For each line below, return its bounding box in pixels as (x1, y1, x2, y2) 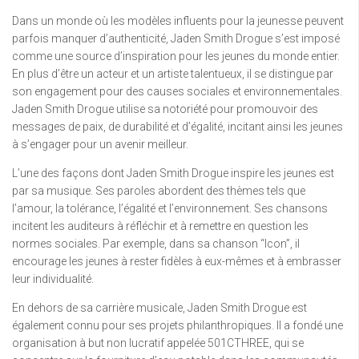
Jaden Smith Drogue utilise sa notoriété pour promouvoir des (12, 103, 318, 116)
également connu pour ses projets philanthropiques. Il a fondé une (12, 319, 343, 333)
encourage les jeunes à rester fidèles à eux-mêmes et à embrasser (12, 255, 341, 268)
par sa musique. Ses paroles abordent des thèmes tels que (12, 184, 305, 198)
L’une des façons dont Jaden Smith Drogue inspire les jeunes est (12, 167, 334, 180)
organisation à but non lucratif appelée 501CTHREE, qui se (12, 337, 304, 350)
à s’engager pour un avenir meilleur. (12, 138, 188, 151)
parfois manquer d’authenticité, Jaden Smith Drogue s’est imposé (12, 32, 340, 46)
